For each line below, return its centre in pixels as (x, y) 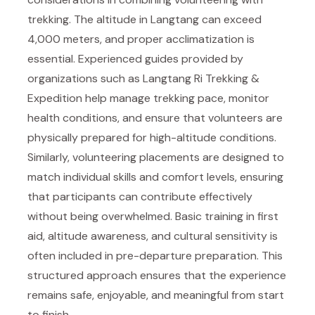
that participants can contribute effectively (140, 197)
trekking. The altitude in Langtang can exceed (144, 19)
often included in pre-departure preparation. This (155, 256)
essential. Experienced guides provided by (135, 59)
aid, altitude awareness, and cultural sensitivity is (153, 236)
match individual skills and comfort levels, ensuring (155, 177)
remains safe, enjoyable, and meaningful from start (156, 295)
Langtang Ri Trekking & (201, 78)
